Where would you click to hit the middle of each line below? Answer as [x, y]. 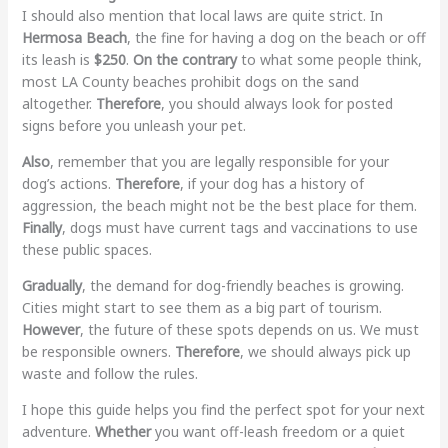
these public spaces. [86, 249]
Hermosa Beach [74, 37]
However [50, 329]
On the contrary [184, 59]
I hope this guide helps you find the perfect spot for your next [223, 409]
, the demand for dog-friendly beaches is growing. [242, 285]
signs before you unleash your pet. [133, 125]
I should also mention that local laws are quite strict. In [202, 15]
